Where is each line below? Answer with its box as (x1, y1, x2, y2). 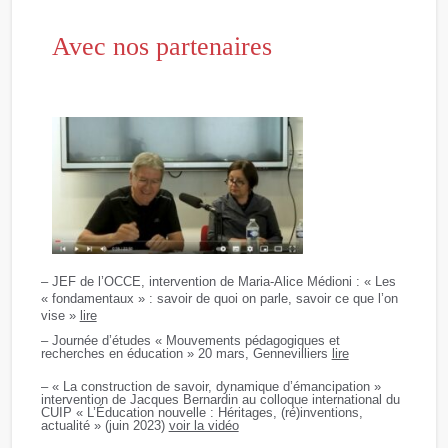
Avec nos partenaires (51, 32, 272, 62)
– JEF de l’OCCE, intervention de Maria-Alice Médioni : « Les (40, 274, 396, 290)
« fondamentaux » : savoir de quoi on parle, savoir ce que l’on (40, 291, 398, 307)
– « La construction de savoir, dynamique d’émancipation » (40, 378, 381, 394)
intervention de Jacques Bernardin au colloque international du (40, 391, 400, 407)
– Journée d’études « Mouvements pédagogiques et (40, 333, 340, 349)
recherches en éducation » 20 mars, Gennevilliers (40, 346, 332, 362)
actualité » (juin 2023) (40, 417, 165, 433)
